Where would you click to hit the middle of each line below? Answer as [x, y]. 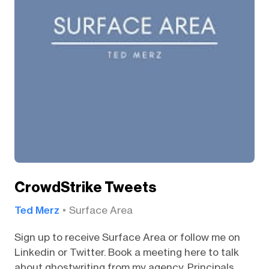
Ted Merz [37, 210]
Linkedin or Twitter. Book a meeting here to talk [126, 252]
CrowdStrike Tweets [85, 188]
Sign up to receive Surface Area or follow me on [127, 237]
